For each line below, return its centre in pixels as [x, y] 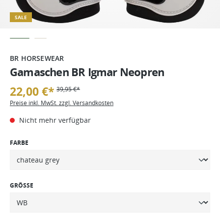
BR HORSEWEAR [37, 58]
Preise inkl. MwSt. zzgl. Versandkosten [62, 103]
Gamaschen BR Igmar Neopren [87, 72]
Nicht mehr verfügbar [54, 120]
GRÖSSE [22, 185]
